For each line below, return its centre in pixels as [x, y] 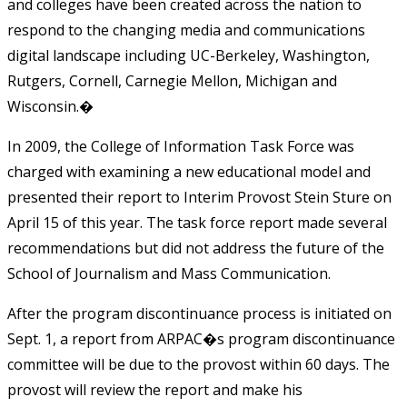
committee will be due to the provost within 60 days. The [199, 364]
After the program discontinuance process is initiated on [199, 313]
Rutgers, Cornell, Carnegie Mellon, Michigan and [172, 80]
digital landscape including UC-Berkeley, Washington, [189, 55]
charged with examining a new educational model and [189, 171]
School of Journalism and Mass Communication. [169, 273]
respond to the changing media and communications [186, 30]
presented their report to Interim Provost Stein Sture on [199, 197]
